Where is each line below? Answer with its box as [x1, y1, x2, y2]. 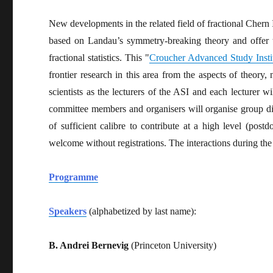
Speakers [49, 205, 87, 216]
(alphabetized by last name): [87, 205, 197, 216]
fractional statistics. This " [49, 52, 150, 63]
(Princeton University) [129, 239, 217, 250]
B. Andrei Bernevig [49, 239, 129, 250]
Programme [49, 171, 99, 182]
